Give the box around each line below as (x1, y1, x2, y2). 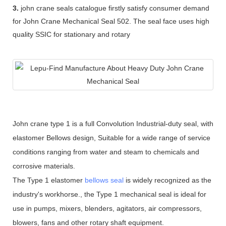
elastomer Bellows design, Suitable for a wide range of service (13, 133, 210, 142)
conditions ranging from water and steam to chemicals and (13, 147, 199, 156)
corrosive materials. (13, 161, 75, 170)
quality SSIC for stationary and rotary (13, 30, 130, 38)
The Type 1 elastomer (13, 176, 85, 184)
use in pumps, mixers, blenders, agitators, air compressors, (13, 204, 202, 212)
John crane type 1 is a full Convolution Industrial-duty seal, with (13, 119, 213, 128)
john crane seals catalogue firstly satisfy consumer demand (19, 4, 209, 12)
